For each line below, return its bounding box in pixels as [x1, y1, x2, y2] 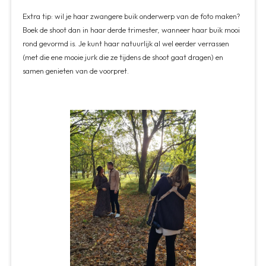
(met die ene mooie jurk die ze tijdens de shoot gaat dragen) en [23, 52, 224, 62]
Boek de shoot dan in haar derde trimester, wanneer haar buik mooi [23, 25, 240, 35]
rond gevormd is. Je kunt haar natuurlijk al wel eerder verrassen [23, 39, 230, 49]
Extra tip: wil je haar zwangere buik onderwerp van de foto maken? [23, 11, 241, 21]
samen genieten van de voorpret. [23, 66, 129, 76]
